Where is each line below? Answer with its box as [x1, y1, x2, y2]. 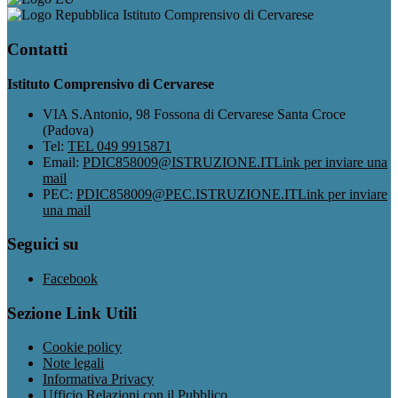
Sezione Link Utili [7, 303, 137, 322]
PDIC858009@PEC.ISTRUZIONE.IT [76, 186, 298, 202]
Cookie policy [43, 339, 122, 355]
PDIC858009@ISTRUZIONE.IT [83, 154, 274, 170]
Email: [43, 154, 83, 170]
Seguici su [7, 235, 79, 254]
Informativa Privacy [43, 371, 154, 387]
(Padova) [43, 122, 93, 138]
